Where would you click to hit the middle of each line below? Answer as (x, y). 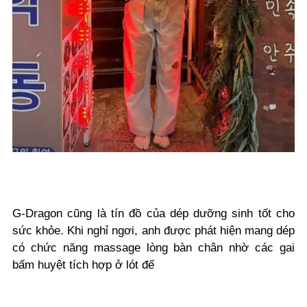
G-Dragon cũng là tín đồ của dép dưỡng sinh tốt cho (153, 214)
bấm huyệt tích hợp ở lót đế (83, 265)
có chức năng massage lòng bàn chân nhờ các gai (153, 248)
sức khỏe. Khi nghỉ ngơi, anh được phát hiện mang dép (153, 231)
